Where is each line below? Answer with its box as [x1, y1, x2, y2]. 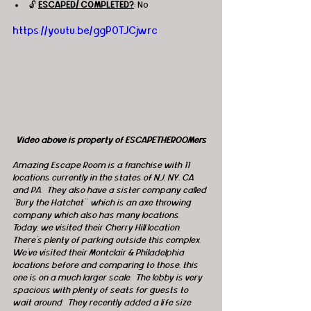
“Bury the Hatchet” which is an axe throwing [12, 198, 193, 208]
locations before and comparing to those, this [12, 260, 200, 271]
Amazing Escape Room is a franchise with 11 [12, 160, 192, 171]
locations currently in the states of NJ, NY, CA [12, 173, 196, 183]
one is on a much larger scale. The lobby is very [12, 273, 204, 283]
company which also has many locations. [12, 210, 184, 221]
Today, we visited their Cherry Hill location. [12, 223, 185, 233]
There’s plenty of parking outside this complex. [12, 235, 205, 246]
